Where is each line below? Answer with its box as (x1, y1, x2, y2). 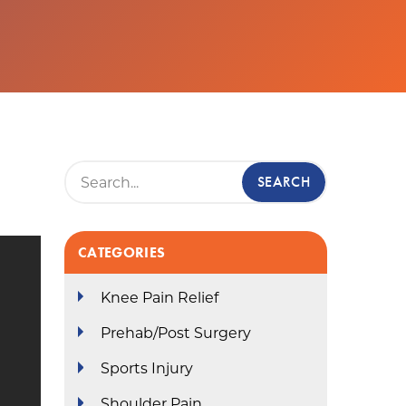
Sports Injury (101, 360, 194, 378)
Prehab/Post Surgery (101, 324, 252, 343)
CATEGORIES (78, 243, 166, 263)
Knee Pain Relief (101, 289, 219, 307)
